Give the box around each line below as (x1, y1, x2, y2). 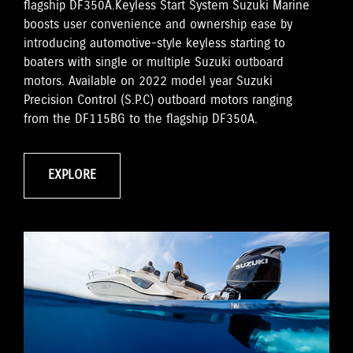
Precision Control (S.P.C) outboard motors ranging (24, 91, 292, 109)
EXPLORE (48, 166, 96, 184)
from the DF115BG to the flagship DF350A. (24, 110, 258, 128)
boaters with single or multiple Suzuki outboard (24, 54, 284, 71)
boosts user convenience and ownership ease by (24, 16, 292, 33)
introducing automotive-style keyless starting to (24, 35, 285, 52)
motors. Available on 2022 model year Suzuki (24, 72, 273, 90)
